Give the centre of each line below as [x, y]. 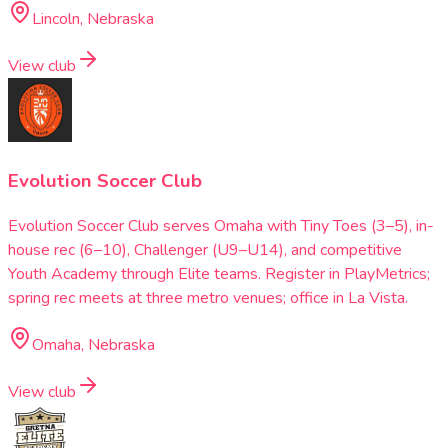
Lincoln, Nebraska [93, 18]
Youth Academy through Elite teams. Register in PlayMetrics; [219, 274]
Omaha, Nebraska [93, 345]
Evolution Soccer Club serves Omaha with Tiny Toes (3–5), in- [221, 226]
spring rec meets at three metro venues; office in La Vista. [208, 298]
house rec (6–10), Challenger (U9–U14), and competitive [205, 250]
